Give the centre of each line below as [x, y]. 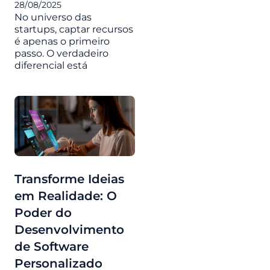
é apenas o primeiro [62, 41]
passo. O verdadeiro [61, 53]
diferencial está [51, 65]
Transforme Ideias [69, 179]
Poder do [43, 213]
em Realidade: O [66, 196]
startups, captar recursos [74, 29]
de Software [52, 246]
